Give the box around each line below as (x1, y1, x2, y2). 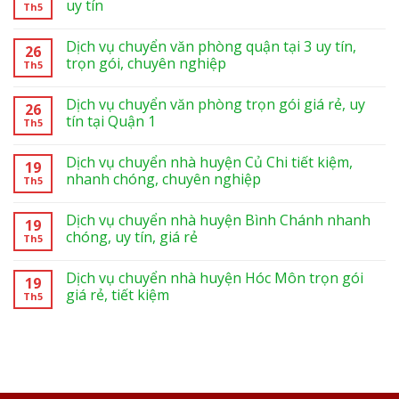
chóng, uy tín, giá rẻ (66, 226, 198, 247)
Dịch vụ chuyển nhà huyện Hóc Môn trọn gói (66, 267, 363, 288)
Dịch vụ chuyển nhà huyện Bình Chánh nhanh (66, 209, 370, 230)
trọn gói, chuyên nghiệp (66, 53, 226, 73)
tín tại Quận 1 (66, 110, 156, 131)
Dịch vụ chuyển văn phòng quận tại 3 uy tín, (66, 36, 356, 56)
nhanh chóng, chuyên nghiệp (66, 168, 261, 189)
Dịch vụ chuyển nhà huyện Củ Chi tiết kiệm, (66, 151, 353, 172)
